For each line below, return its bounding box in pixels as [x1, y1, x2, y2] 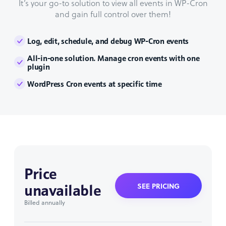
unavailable [24, 180, 101, 200]
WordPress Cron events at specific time [27, 78, 162, 89]
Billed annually [24, 198, 65, 207]
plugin [27, 61, 50, 72]
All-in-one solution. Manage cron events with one [27, 52, 200, 64]
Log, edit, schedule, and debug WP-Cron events [27, 35, 189, 46]
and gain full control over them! [55, 8, 171, 20]
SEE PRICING [137, 181, 180, 191]
